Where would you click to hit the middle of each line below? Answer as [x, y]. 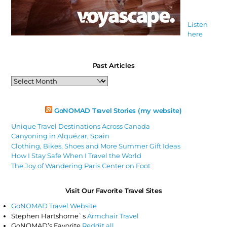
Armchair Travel [113, 216]
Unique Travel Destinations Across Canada [81, 126]
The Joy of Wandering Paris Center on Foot [81, 165]
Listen [197, 24]
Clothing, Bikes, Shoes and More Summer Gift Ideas [96, 146]
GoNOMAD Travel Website [54, 206]
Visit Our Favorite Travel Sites [113, 190]
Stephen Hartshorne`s [49, 216]
